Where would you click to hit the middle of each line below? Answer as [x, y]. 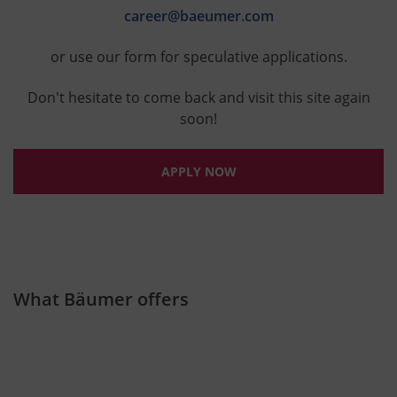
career [145, 16]
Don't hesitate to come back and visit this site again [198, 97]
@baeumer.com [220, 16]
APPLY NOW [198, 171]
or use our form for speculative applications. [198, 57]
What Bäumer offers [101, 299]
